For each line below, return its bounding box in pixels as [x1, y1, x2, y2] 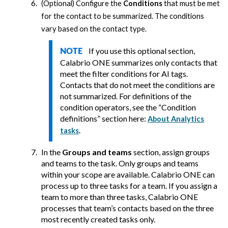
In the [41, 147, 62, 157]
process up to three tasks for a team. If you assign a [41, 181, 217, 191]
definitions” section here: [60, 113, 148, 124]
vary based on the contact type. [41, 24, 147, 34]
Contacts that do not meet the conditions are [60, 80, 215, 90]
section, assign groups [132, 147, 210, 157]
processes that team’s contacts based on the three [41, 203, 214, 213]
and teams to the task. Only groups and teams [41, 158, 198, 168]
